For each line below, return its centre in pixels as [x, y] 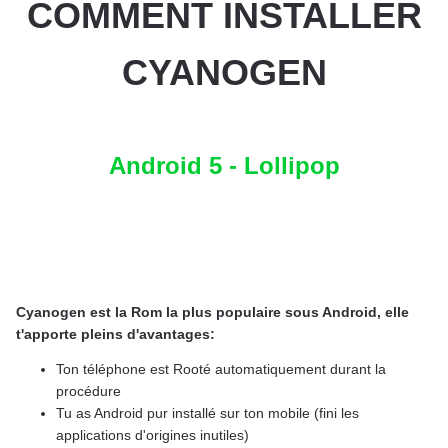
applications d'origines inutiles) [152, 435]
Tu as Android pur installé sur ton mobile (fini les [207, 413]
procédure [88, 391]
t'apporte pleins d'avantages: [115, 334]
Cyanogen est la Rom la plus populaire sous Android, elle [212, 312]
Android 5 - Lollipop [224, 166]
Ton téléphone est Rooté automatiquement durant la [221, 369]
